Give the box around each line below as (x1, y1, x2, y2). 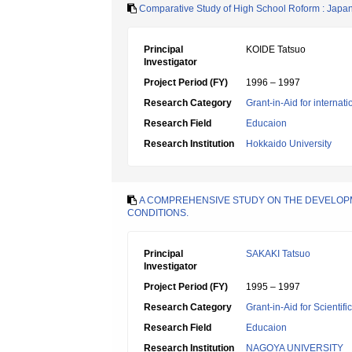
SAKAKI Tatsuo (246, 248, 310, 259)
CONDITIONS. (127, 207, 189, 218)
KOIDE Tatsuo (246, 44, 306, 55)
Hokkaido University (246, 138, 332, 149)
